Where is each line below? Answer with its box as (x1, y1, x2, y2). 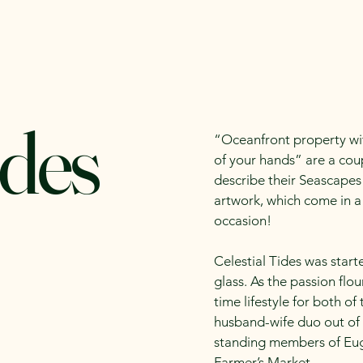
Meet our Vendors (69, 33, 177, 49)
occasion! (214, 212, 271, 228)
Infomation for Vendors (200, 33, 338, 49)
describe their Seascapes (214, 172, 361, 188)
